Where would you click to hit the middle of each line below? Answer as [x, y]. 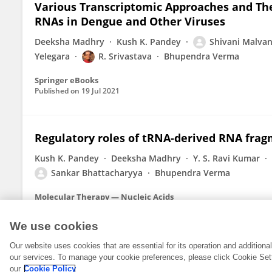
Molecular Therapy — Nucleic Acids [104, 197]
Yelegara [52, 56]
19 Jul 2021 [100, 91]
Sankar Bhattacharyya [97, 173]
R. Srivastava [125, 56]
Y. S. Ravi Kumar [226, 158]
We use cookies [54, 226]
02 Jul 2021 [100, 207]
